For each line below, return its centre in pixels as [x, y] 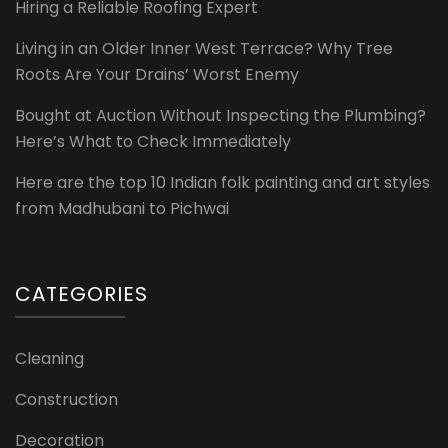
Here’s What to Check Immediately [153, 141]
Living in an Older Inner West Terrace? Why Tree [204, 48]
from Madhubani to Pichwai [122, 208]
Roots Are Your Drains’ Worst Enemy [157, 74]
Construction [66, 399]
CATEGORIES [81, 293]
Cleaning [49, 358]
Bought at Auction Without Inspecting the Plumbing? [220, 115]
